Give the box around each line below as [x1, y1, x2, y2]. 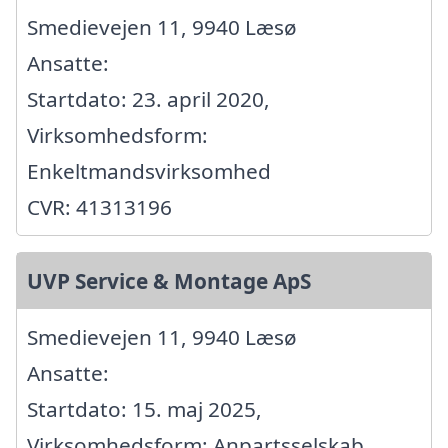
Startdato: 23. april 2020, [27, 84, 270, 113]
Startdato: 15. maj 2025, [27, 394, 262, 423]
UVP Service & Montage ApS [27, 266, 311, 295]
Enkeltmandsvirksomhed [27, 156, 271, 185]
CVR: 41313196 [27, 192, 172, 221]
